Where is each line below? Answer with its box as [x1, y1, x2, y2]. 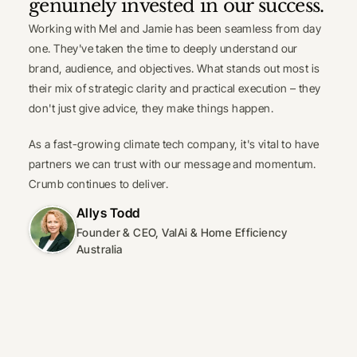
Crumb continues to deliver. [29, 177, 169, 190]
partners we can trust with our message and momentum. [29, 157, 316, 171]
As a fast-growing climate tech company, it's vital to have [29, 137, 320, 151]
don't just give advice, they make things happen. [29, 101, 274, 115]
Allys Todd [76, 205, 140, 221]
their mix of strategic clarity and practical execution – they [29, 81, 321, 95]
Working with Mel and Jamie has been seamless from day [29, 22, 322, 35]
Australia [76, 242, 123, 256]
